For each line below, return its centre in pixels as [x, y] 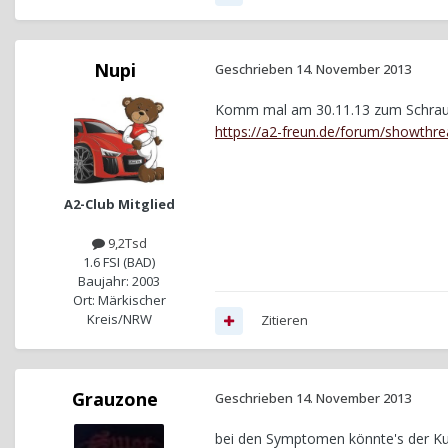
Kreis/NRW [119, 319]
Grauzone [115, 399]
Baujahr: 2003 [119, 281]
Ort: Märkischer [119, 300]
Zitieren [284, 320]
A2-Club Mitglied [119, 204]
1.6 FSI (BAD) [119, 262]
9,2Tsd [125, 243]
